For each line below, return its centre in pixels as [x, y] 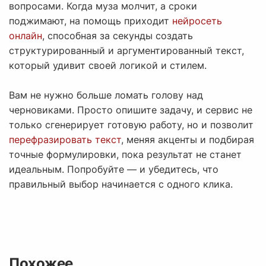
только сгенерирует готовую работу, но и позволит [131, 125]
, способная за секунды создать [118, 36]
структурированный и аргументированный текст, [126, 51]
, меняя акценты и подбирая [188, 140]
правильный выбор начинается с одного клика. [121, 184]
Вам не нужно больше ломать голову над [106, 95]
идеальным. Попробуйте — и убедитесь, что [114, 170]
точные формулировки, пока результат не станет [125, 155]
